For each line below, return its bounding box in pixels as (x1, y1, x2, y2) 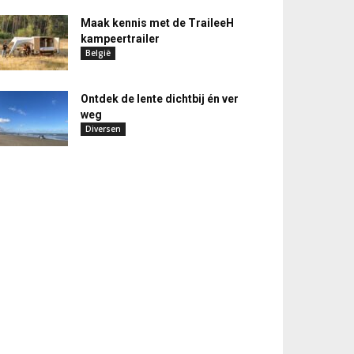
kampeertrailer (81, 32, 160, 45)
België (85, 47, 111, 58)
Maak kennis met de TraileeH (81, 17, 234, 29)
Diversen (85, 123, 121, 134)
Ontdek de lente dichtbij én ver (81, 92, 239, 105)
